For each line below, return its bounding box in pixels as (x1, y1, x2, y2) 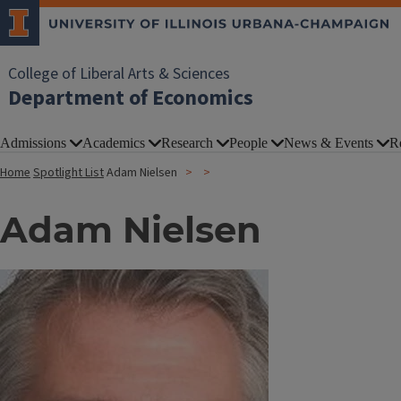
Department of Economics (8, 82, 253, 114)
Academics (82, 135, 145, 150)
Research (161, 135, 213, 150)
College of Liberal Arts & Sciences (8, 63, 230, 85)
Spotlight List (33, 164, 104, 182)
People (229, 135, 268, 150)
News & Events (284, 135, 373, 150)
